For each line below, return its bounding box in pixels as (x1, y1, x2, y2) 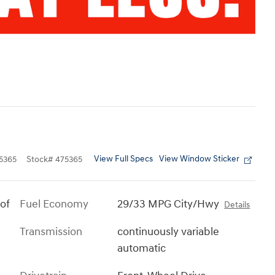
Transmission (20, 225, 82, 239)
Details (224, 200, 250, 211)
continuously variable (117, 225, 220, 239)
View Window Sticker (159, 154, 239, 165)
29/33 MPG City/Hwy (117, 197, 220, 212)
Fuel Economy (20, 197, 88, 212)
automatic (117, 241, 166, 256)
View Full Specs (94, 154, 153, 165)
